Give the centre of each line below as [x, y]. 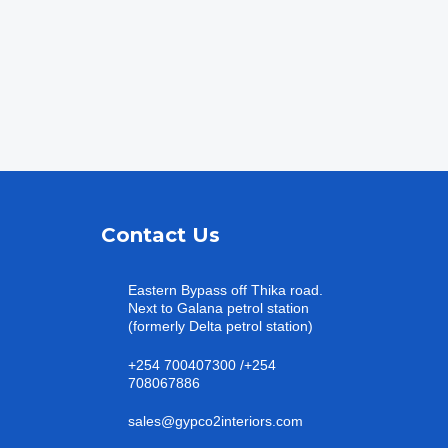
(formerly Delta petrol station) [220, 326]
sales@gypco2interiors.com [215, 421]
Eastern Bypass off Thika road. [225, 290]
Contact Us [160, 235]
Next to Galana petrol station [218, 308]
